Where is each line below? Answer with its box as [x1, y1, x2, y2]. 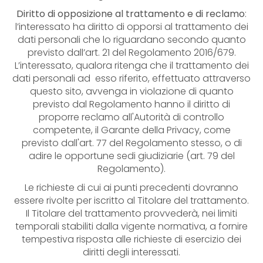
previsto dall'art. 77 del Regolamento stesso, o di [21, 136, 242, 150]
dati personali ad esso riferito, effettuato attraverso [12, 72, 251, 85]
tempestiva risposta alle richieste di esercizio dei [22, 232, 241, 246]
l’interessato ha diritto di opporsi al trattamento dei [15, 20, 248, 33]
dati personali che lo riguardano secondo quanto [17, 33, 246, 46]
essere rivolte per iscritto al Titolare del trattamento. [14, 194, 249, 207]
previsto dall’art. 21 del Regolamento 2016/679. [27, 46, 236, 59]
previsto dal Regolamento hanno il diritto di [33, 97, 230, 111]
